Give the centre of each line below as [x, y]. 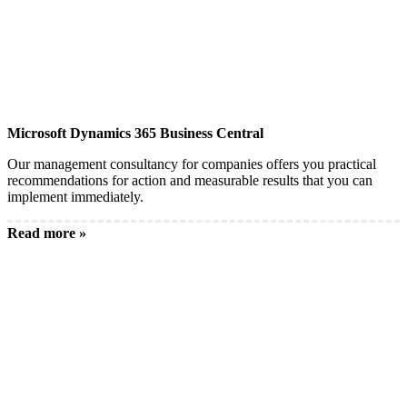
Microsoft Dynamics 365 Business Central [135, 133]
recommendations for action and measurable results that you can [190, 180]
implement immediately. [75, 197]
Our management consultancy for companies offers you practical [192, 164]
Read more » [47, 233]
